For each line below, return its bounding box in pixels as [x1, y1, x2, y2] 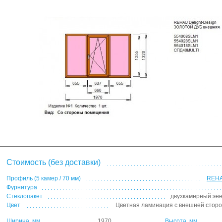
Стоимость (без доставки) [6, 158, 101, 166]
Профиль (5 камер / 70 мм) [6, 175, 81, 182]
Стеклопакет [6, 193, 43, 200]
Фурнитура [6, 184, 37, 191]
